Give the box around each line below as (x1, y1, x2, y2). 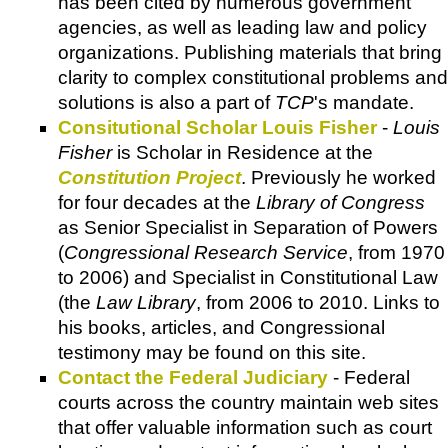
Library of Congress (256, 192, 425, 214)
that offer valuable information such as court (58, 417, 432, 439)
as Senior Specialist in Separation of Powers (58, 217, 438, 239)
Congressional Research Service (64, 242, 348, 264)
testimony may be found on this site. (58, 342, 366, 364)
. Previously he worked (241, 167, 436, 189)
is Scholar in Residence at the (112, 142, 373, 164)
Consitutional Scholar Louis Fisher (58, 117, 377, 139)
